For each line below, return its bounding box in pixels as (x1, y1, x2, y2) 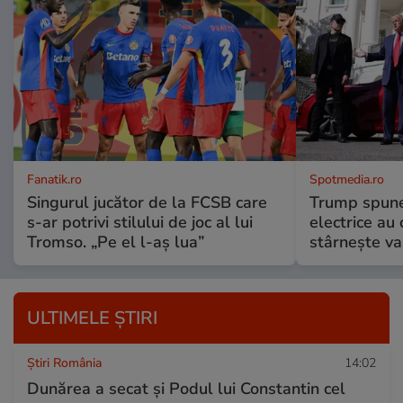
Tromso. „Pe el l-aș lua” (27, 230, 204, 253)
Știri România (27, 354, 102, 372)
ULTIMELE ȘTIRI (27, 305, 157, 330)
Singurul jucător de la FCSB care (27, 191, 267, 213)
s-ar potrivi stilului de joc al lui (27, 210, 253, 233)
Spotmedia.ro (309, 170, 384, 188)
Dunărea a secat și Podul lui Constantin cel (27, 377, 345, 399)
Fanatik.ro (27, 170, 82, 188)
